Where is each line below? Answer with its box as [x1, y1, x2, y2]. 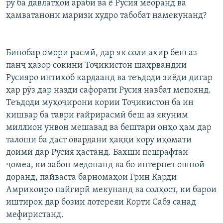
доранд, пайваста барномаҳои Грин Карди [6, 173, 177, 183]
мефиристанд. [6, 210, 64, 220]
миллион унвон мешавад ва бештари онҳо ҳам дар [6, 123, 212, 133]
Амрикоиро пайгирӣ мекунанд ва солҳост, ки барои [6, 185, 217, 195]
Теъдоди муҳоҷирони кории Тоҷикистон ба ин [6, 98, 194, 108]
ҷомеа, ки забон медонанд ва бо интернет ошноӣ [6, 160, 205, 170]
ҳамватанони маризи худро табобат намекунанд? [6, 11, 207, 21]
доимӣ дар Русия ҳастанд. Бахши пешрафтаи [6, 148, 188, 158]
